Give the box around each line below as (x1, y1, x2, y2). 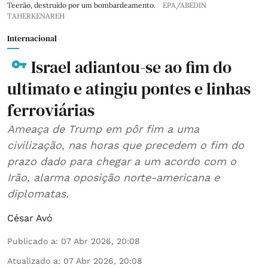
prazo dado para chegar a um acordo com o (7, 154, 236, 167)
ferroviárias (7, 98, 95, 121)
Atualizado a (7, 255, 58, 266)
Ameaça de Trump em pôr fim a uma (7, 122, 199, 135)
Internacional (7, 32, 57, 44)
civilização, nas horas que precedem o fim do (7, 138, 244, 151)
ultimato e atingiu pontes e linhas (7, 77, 251, 100)
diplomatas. (7, 187, 69, 200)
